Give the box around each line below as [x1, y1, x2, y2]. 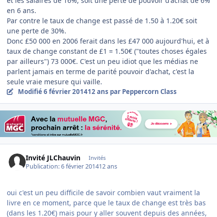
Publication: [26, 162, 62, 171]
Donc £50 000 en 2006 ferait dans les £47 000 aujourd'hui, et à [7, 36, 209, 46]
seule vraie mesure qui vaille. [7, 77, 102, 87]
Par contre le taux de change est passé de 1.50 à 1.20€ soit [7, 16, 197, 26]
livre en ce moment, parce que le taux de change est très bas [7, 198, 206, 208]
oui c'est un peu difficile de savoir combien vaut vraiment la [7, 188, 200, 198]
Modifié [17, 87, 44, 96]
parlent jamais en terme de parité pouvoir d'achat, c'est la [7, 67, 194, 77]
